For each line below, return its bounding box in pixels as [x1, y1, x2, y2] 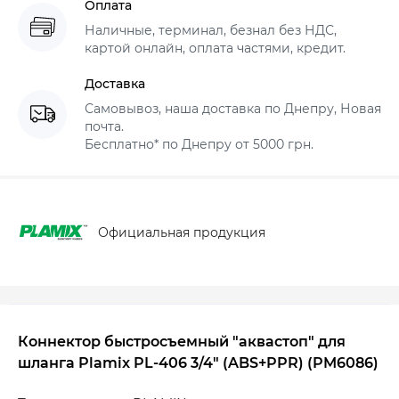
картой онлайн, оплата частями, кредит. [85, 40, 346, 57]
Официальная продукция [98, 224, 265, 241]
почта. [85, 118, 124, 135]
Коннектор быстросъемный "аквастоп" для [18, 333, 346, 351]
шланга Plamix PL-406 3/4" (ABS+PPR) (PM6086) [18, 354, 379, 372]
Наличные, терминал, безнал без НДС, [85, 22, 337, 39]
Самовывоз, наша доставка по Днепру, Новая [85, 101, 381, 118]
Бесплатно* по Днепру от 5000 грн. [85, 136, 313, 153]
